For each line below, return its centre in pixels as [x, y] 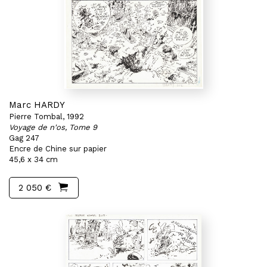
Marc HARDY [37, 105]
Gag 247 [24, 138]
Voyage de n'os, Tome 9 [53, 127]
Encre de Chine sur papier [58, 149]
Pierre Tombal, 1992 [46, 117]
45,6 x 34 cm [33, 159]
